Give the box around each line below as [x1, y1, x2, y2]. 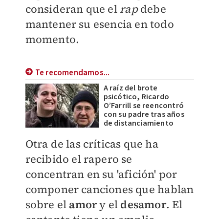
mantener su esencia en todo [25, 17, 174, 31]
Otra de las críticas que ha [25, 136, 158, 152]
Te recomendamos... [35, 67, 110, 79]
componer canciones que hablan [25, 182, 194, 197]
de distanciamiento [103, 118, 174, 129]
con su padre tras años [103, 109, 184, 120]
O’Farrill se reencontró [103, 100, 184, 111]
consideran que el [25, 1, 120, 16]
